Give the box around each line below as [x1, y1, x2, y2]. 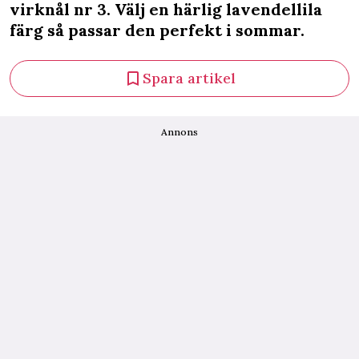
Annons [161, 126, 198, 138]
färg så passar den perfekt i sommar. [10, 20, 305, 40]
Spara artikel [143, 69, 236, 87]
